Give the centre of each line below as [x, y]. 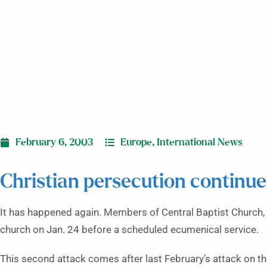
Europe [136, 142]
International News [200, 142]
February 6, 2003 [54, 142]
